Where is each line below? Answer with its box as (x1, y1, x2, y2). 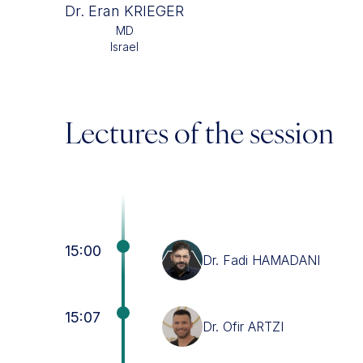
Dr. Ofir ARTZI (203, 318, 284, 335)
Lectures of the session (65, 122, 334, 151)
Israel (110, 40, 139, 53)
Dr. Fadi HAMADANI (203, 252, 320, 268)
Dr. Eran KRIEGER (65, 2, 184, 19)
